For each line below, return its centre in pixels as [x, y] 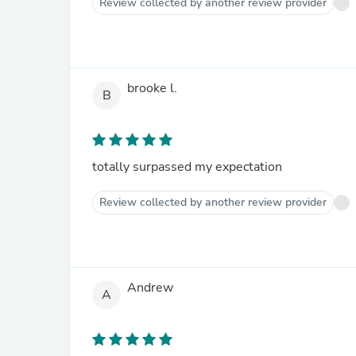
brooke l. [152, 89]
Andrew [150, 288]
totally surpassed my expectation [187, 167]
